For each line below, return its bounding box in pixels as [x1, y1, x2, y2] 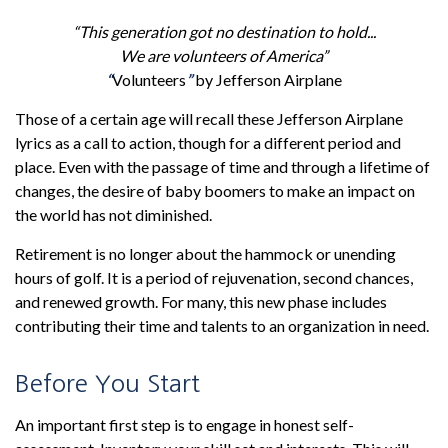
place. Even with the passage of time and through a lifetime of [15, 157, 430, 176]
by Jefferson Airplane [192, 70, 342, 89]
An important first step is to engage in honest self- [15, 415, 354, 434]
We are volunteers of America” [120, 46, 328, 65]
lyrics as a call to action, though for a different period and [15, 133, 401, 152]
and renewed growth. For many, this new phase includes [15, 292, 387, 311]
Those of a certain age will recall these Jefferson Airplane [15, 109, 403, 128]
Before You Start [15, 371, 200, 395]
